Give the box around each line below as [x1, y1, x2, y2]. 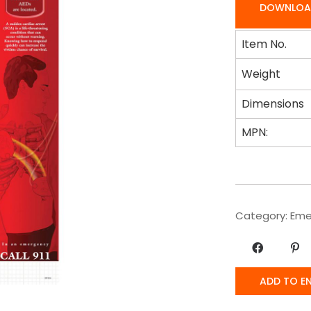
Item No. [242, 35, 287, 52]
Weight [242, 65, 280, 82]
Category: [235, 208, 290, 223]
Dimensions [242, 95, 304, 112]
